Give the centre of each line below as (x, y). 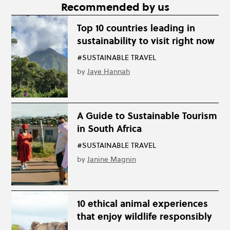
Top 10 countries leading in (136, 28)
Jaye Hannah (109, 71)
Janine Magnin (112, 159)
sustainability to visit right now (146, 41)
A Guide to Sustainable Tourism (147, 116)
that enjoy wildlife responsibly (145, 216)
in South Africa (109, 128)
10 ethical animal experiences (142, 203)
